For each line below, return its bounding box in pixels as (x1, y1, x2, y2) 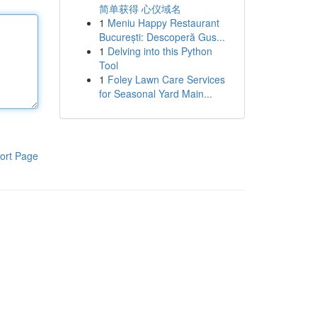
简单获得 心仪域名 (98, 1, 181, 16)
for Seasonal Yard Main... (98, 86, 212, 100)
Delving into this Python (107, 44, 212, 58)
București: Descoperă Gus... (98, 30, 225, 44)
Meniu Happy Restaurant (107, 16, 219, 30)
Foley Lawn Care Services (107, 72, 225, 86)
